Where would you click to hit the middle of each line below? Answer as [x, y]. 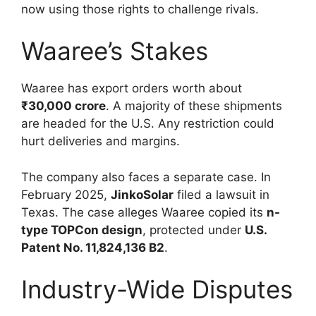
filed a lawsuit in [221, 194]
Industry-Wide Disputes [157, 289]
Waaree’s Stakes [115, 51]
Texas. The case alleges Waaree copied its [144, 212]
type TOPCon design [82, 230]
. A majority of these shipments [194, 106]
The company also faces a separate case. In [146, 177]
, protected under [194, 230]
